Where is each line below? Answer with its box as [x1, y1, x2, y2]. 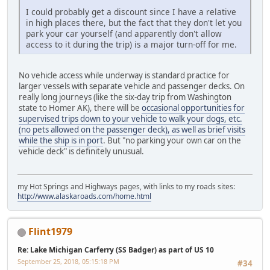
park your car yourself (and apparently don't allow [26, 27, 222, 39]
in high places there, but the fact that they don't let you [26, 16, 242, 28]
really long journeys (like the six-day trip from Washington [19, 91, 231, 102]
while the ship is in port [19, 134, 103, 146]
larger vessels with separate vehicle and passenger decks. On [19, 80, 245, 92]
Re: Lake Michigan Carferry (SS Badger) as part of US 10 [17, 245, 214, 256]
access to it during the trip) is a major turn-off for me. [26, 38, 237, 50]
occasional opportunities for [142, 102, 245, 113]
